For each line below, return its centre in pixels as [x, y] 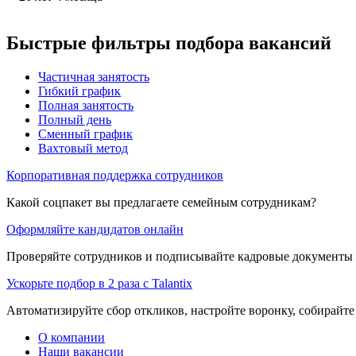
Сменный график [85, 133]
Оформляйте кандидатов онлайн [95, 229]
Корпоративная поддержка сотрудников [115, 175]
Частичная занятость [94, 76]
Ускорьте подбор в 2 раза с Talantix [99, 283]
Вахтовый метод [83, 148]
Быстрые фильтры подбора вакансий [169, 43]
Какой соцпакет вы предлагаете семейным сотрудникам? [161, 202]
